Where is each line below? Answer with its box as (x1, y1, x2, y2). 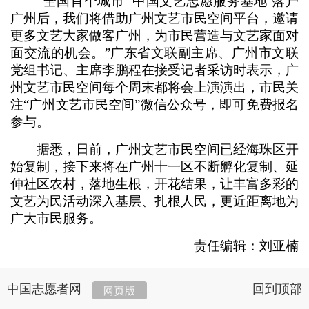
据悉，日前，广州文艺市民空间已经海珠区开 (10, 142, 299, 157)
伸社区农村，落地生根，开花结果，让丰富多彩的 (10, 177, 299, 191)
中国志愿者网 (7, 282, 81, 296)
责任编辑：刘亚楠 (194, 239, 299, 253)
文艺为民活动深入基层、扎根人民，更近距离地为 (10, 194, 299, 208)
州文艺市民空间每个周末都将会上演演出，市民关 (10, 80, 299, 94)
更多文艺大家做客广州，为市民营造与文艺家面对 (10, 28, 299, 43)
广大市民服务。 (10, 211, 102, 226)
